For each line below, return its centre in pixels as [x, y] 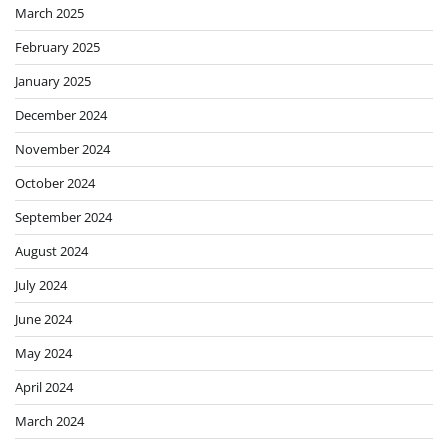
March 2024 [49, 421]
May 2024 [43, 353]
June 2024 [43, 319]
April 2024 [44, 387]
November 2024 [62, 149]
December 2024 [61, 115]
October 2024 [55, 183]
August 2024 [51, 251]
